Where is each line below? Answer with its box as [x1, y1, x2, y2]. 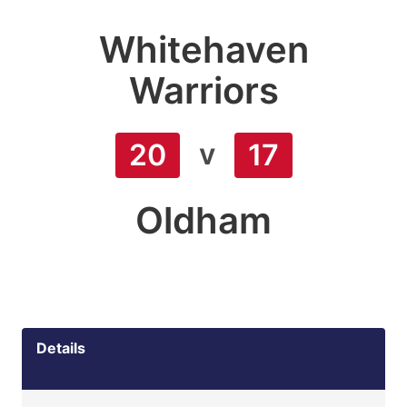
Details [36, 339, 85, 357]
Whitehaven [98, 27, 309, 72]
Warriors [128, 68, 279, 113]
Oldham [135, 198, 272, 243]
